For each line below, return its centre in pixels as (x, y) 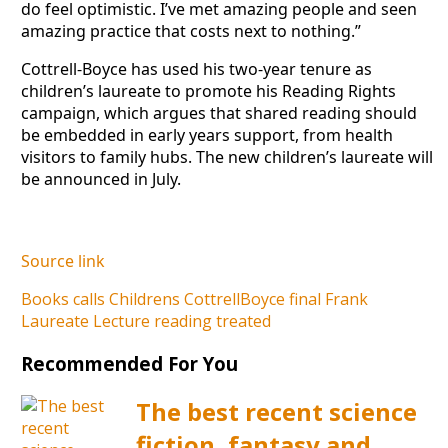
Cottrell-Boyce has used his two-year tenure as (196, 68)
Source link (62, 260)
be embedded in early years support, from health (206, 134)
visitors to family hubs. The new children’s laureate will (226, 156)
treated (243, 320)
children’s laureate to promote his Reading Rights (208, 90)
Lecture (121, 320)
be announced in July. (100, 178)
